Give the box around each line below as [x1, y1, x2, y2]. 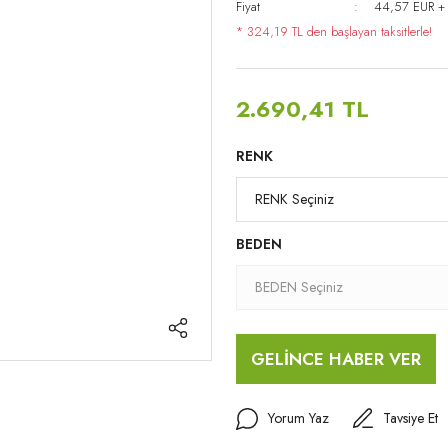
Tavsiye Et [383, 408, 438, 428]
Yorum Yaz [267, 408, 329, 428]
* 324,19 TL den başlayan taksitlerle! [236, 22, 432, 41]
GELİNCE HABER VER [251, 346, 421, 371]
